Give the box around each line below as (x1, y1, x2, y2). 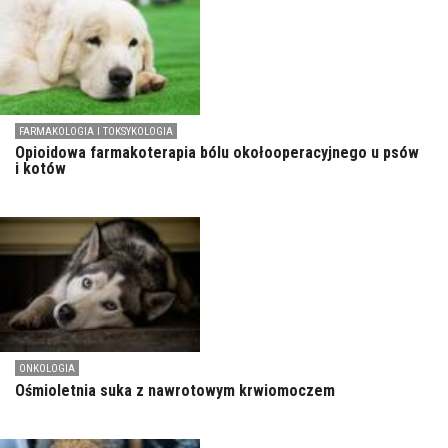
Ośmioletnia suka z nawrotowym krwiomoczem (15, 380, 335, 400)
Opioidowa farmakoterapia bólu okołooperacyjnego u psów (15, 143, 419, 163)
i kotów (15, 159, 66, 179)
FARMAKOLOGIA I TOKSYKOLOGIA (19, 125, 173, 139)
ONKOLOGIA (19, 362, 75, 376)
